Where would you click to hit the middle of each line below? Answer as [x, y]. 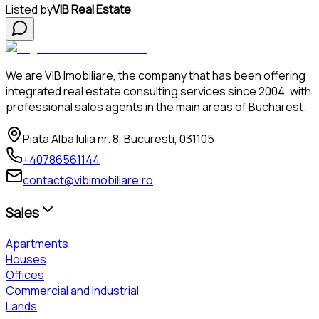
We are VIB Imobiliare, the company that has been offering [156, 75]
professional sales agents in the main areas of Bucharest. [156, 106]
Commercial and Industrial [72, 291]
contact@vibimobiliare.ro [88, 180]
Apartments [37, 244]
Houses [26, 260]
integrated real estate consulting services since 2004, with [158, 91]
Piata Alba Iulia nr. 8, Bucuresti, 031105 [119, 138]
